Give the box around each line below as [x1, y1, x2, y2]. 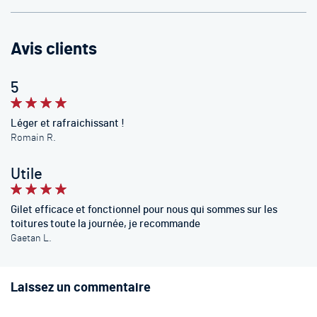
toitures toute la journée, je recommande [11, 219, 200, 229]
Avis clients [11, 41, 97, 58]
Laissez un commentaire [11, 282, 151, 294]
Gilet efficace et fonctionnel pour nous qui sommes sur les [11, 204, 277, 215]
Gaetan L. [11, 234, 52, 243]
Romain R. [11, 133, 56, 143]
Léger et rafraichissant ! [11, 118, 125, 129]
